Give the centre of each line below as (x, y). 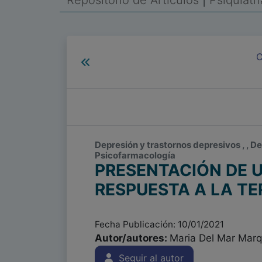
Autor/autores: (132, 238)
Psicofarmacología (135, 155)
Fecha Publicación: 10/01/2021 (159, 224)
